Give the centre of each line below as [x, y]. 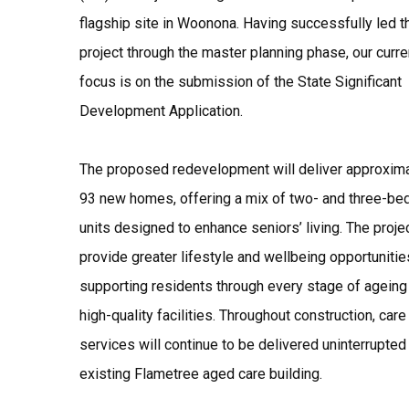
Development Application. [161, 111]
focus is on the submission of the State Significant [241, 82]
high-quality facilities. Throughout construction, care [243, 315]
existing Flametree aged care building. [201, 374]
